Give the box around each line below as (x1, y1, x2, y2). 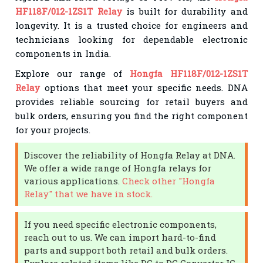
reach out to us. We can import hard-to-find (24, 231, 217, 243)
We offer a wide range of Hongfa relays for (24, 161, 212, 174)
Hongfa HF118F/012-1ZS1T (129, 67, 248, 79)
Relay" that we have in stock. (24, 187, 153, 200)
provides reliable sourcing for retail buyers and (15, 95, 248, 107)
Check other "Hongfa (122, 174, 215, 187)
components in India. (15, 47, 112, 59)
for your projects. (15, 123, 91, 136)
